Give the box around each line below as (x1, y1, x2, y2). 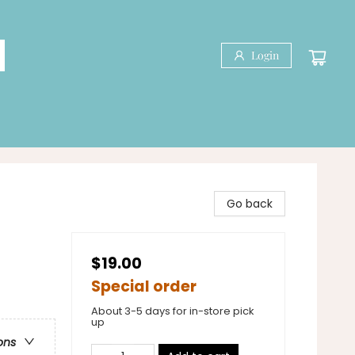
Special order (91, 276, 197, 297)
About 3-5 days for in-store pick (91, 303, 254, 319)
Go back (227, 196, 273, 212)
